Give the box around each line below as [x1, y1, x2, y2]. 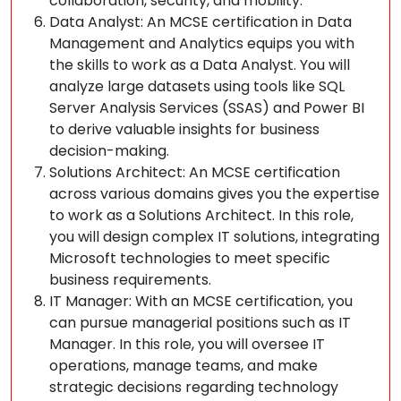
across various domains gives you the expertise [49, 183, 380, 204]
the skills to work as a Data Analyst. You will [49, 55, 350, 75]
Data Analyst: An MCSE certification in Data [49, 12, 352, 32]
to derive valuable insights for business [49, 119, 320, 140]
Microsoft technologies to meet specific [49, 248, 330, 269]
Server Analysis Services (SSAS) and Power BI [49, 98, 364, 118]
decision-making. [49, 141, 169, 161]
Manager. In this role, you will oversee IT [49, 334, 325, 354]
